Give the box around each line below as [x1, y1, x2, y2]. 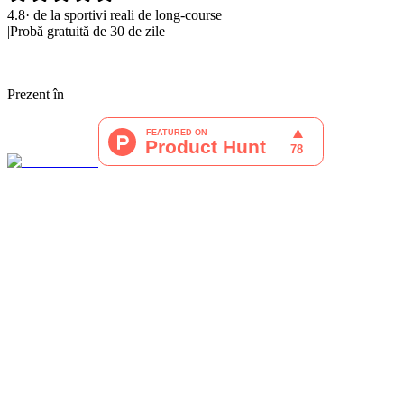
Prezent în [7, 87, 64, 103]
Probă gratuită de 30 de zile [10, 23, 165, 40]
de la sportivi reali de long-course [33, 7, 222, 23]
